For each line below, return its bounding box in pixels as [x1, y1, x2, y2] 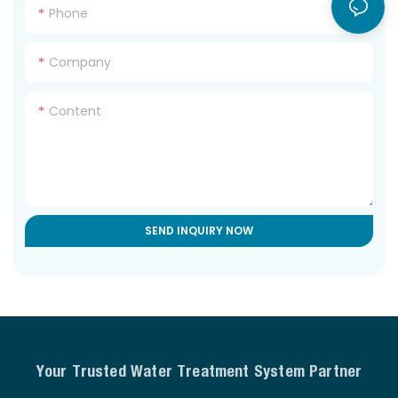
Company [49, 52, 112, 71]
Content [49, 101, 102, 120]
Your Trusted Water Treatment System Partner [36, 361, 362, 380]
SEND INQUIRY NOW [145, 222, 253, 238]
